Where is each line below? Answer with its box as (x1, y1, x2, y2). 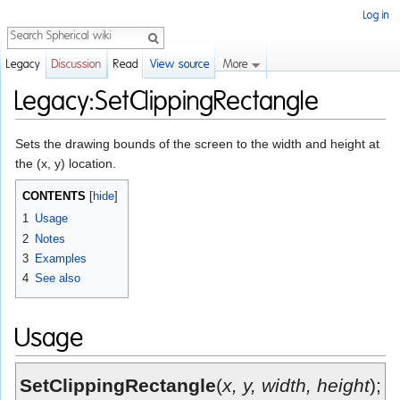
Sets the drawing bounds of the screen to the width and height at (15, 137, 379, 152)
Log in (363, 10, 389, 21)
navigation (68, 119, 126, 134)
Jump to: (15, 119, 68, 134)
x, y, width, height (222, 375, 370, 396)
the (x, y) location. (15, 156, 116, 171)
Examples (35, 252, 87, 266)
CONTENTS (22, 189, 86, 204)
